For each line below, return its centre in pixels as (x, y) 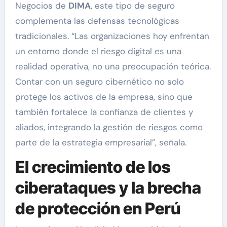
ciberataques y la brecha (108, 187)
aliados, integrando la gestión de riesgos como (109, 127)
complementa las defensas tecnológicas (97, 21)
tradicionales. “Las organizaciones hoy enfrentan (112, 36)
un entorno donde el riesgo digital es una (98, 51)
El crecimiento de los (93, 167)
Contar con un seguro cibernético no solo (99, 81)
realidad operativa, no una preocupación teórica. (113, 66)
